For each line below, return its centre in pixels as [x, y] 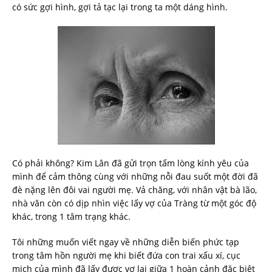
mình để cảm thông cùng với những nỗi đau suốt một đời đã [135, 177]
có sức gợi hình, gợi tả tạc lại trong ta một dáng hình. [120, 7]
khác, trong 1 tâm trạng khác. [71, 217]
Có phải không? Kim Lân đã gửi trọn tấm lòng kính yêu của [131, 163]
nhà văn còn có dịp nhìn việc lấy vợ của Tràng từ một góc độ [134, 203]
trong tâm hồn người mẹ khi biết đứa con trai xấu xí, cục [126, 256]
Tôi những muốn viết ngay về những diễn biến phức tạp [126, 242]
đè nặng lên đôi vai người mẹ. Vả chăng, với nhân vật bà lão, [134, 190]
